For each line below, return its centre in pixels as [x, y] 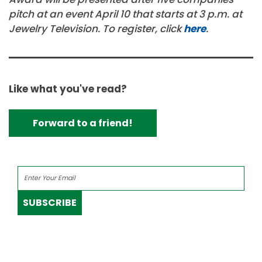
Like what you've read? [68, 89]
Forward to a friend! [83, 123]
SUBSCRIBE [50, 203]
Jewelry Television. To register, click [96, 29]
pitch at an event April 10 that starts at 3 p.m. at [125, 14]
